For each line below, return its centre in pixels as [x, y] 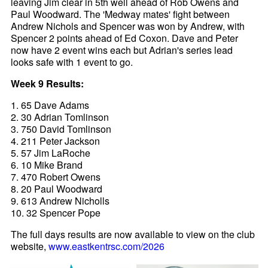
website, [30, 246]
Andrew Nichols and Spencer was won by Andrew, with [128, 26]
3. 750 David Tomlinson [61, 129]
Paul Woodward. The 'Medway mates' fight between [121, 14]
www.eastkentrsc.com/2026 [107, 246]
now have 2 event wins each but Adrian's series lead [122, 50]
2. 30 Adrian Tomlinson [60, 117]
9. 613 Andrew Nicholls [60, 200]
